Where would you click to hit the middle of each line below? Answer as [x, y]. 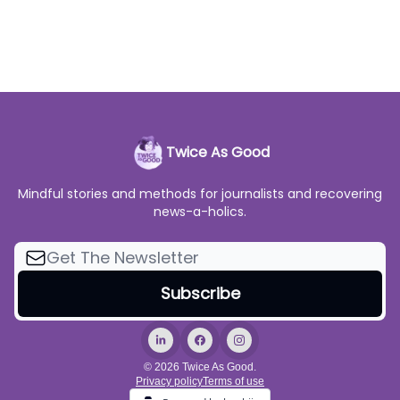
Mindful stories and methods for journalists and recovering [200, 194]
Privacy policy [169, 381]
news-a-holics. [200, 212]
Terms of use [233, 381]
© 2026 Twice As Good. [200, 367]
